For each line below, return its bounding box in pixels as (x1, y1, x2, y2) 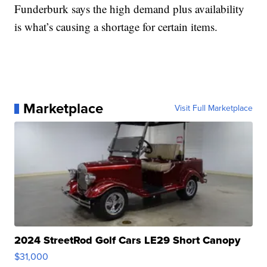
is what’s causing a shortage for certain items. (14, 19, 218, 35)
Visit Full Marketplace (174, 102, 253, 115)
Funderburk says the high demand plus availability (14, 1, 245, 17)
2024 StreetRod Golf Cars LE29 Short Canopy (14, 232, 241, 249)
